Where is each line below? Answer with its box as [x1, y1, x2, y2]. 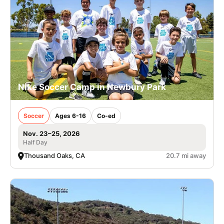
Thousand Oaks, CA [24, 151, 85, 160]
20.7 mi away [166, 151, 206, 160]
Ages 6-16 [55, 112, 86, 120]
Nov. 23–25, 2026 [23, 129, 80, 138]
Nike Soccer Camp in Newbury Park [18, 82, 166, 92]
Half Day [23, 138, 47, 146]
